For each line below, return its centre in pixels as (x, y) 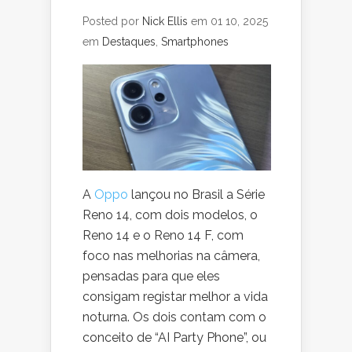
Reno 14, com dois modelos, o (170, 215)
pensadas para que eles (151, 277)
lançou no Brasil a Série (196, 195)
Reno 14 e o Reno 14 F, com (163, 236)
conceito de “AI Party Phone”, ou (174, 338)
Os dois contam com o (200, 317)
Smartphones (195, 42)
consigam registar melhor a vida (175, 297)
